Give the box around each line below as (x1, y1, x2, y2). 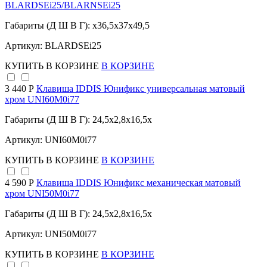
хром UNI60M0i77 (5, 94, 79, 105)
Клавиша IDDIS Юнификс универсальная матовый (36, 83, 245, 94)
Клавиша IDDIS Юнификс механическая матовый (36, 178, 241, 188)
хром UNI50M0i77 (5, 188, 79, 199)
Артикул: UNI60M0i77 (5, 135, 97, 145)
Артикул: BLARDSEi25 (5, 41, 101, 51)
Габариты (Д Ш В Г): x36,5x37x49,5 (5, 20, 150, 31)
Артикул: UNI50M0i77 (5, 229, 97, 240)
